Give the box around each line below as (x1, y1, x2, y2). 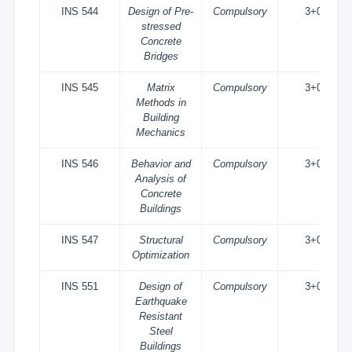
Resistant (139, 310, 183, 322)
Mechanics (136, 126, 186, 138)
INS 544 (61, 5, 99, 17)
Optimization (132, 249, 190, 261)
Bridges (143, 50, 178, 62)
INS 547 (61, 234, 99, 246)
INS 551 (61, 280, 99, 292)
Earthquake (134, 295, 187, 307)
